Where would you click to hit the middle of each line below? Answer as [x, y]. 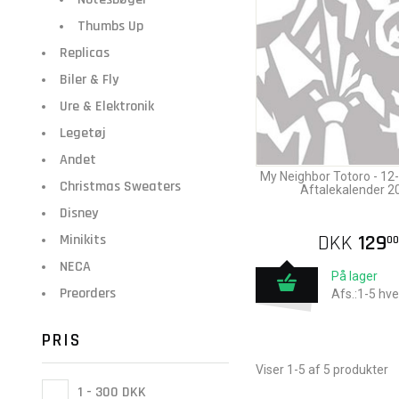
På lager [355, 276]
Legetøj [83, 133]
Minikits [83, 240]
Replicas [85, 53]
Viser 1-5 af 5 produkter [322, 370]
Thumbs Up [110, 26]
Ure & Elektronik [107, 106]
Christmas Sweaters [120, 187]
